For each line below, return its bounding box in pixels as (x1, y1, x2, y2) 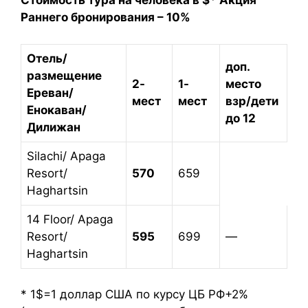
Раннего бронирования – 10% (21, 10, 190, 24)
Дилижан (27, 120, 80, 134)
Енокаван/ (27, 102, 87, 117)
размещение (27, 68, 102, 82)
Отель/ (27, 51, 67, 65)
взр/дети (225, 93, 278, 108)
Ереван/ (27, 85, 74, 100)
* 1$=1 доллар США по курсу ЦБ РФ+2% (21, 287, 248, 301)
